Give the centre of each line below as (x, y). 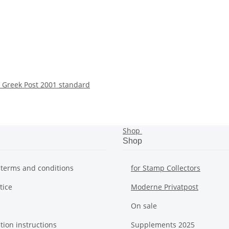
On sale (144, 206)
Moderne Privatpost (165, 187)
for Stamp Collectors (166, 168)
